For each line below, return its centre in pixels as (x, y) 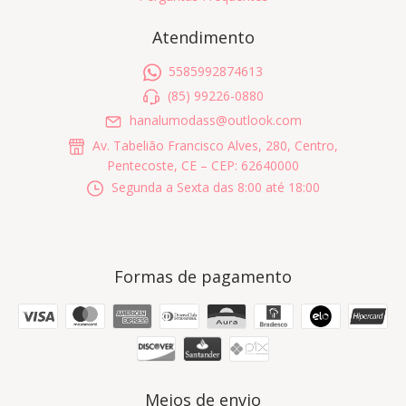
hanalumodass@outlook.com (215, 121)
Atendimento (203, 37)
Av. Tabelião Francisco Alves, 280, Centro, (214, 145)
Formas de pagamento (203, 277)
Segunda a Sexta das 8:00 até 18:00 (213, 188)
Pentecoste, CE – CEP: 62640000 (203, 166)
